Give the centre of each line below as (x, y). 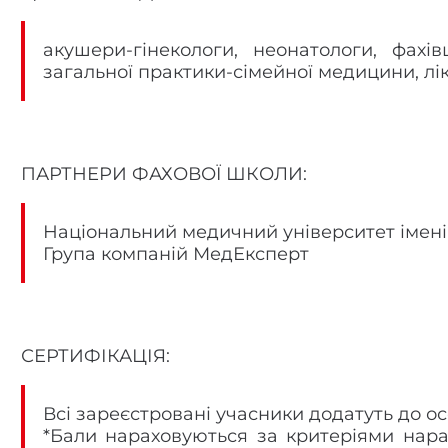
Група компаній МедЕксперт (176, 254)
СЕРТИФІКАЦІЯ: (95, 356)
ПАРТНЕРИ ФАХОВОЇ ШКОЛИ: (164, 174)
